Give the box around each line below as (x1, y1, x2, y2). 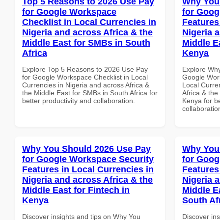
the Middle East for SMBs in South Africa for (22, 88, 158, 97)
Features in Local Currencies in (22, 164, 154, 174)
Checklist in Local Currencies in (22, 17, 156, 27)
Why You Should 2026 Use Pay (22, 143, 151, 154)
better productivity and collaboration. (22, 96, 135, 105)
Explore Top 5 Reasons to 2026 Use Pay (22, 65, 148, 73)
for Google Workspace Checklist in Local (22, 73, 148, 81)
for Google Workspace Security (22, 154, 154, 164)
